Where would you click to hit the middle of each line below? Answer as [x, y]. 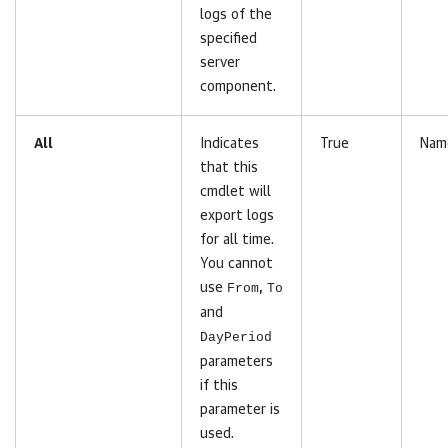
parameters [236, 362]
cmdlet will [235, 192]
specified [228, 39]
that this [229, 168]
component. [238, 87]
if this [219, 386]
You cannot [236, 264]
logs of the [236, 15]
